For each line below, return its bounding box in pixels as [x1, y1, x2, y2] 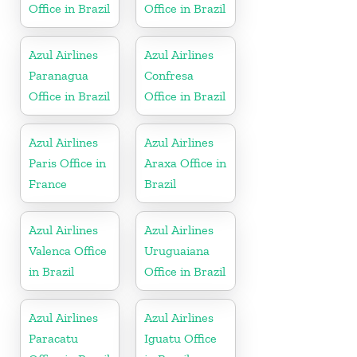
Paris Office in [29, 155, 106, 171]
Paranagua [29, 67, 88, 83]
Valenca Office [29, 242, 107, 258]
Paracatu [29, 330, 78, 346]
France [29, 175, 67, 191]
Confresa [144, 67, 194, 83]
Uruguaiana [144, 242, 210, 258]
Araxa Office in [144, 155, 227, 171]
